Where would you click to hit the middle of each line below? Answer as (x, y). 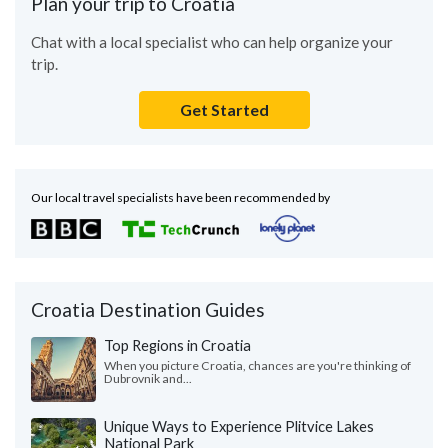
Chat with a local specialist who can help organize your (212, 42)
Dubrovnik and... (148, 379)
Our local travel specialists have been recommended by (180, 198)
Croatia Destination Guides (148, 310)
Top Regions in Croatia (177, 345)
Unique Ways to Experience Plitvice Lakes (239, 426)
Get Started (224, 110)
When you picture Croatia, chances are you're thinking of (257, 366)
